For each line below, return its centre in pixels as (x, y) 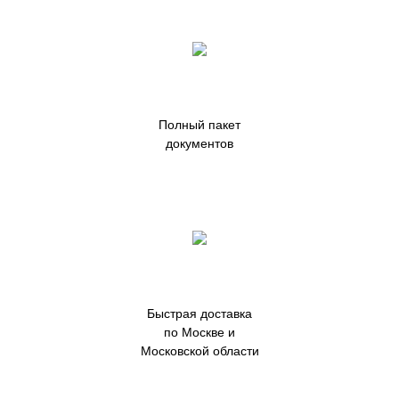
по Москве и (199, 332)
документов (199, 143)
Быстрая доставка (199, 313)
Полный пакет (199, 125)
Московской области (199, 351)
